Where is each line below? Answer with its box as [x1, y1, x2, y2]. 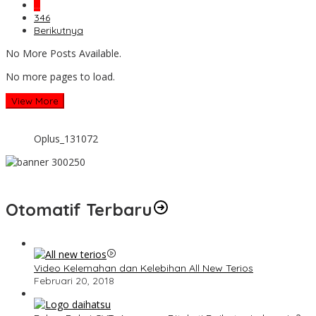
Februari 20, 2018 [34, 274, 114, 287]
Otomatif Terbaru [6, 198, 152, 220]
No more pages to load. [6, 69, 115, 83]
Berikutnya [34, 23, 83, 37]
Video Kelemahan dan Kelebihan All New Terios [34, 261, 253, 274]
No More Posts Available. [6, 46, 121, 60]
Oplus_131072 [34, 131, 98, 145]
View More [11, 95, 59, 107]
